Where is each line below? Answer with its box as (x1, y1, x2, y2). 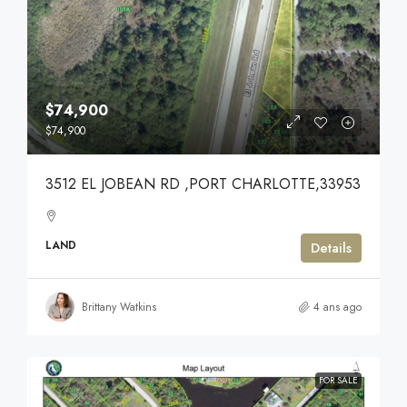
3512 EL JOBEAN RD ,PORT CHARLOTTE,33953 (45, 173, 361, 194)
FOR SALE (319, 373, 358, 388)
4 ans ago (313, 299, 362, 316)
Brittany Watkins (82, 299, 156, 316)
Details (311, 238, 352, 259)
